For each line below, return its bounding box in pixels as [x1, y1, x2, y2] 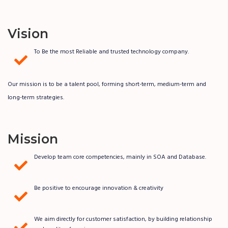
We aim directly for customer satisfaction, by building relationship [34, 214, 212, 224]
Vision [8, 26, 48, 41]
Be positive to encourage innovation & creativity [34, 183, 163, 193]
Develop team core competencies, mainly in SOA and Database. [34, 152, 206, 162]
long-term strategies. [8, 93, 64, 103]
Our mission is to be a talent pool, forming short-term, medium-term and [8, 79, 206, 90]
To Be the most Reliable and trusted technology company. [34, 47, 189, 57]
